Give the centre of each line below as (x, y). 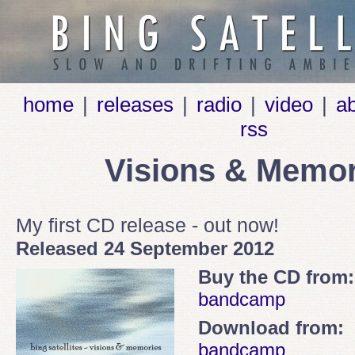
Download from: (271, 328)
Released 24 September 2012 (145, 248)
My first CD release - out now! (147, 225)
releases (135, 105)
